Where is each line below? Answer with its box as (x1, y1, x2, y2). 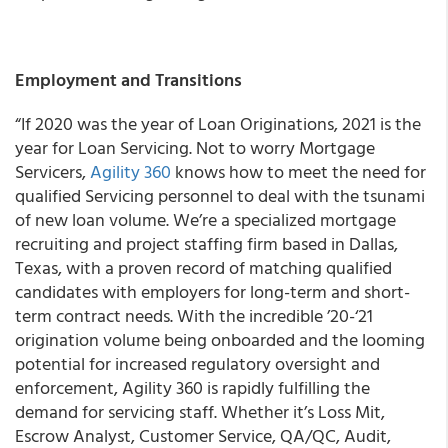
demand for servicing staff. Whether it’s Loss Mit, (15, 398, 385, 425)
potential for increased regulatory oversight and (15, 350, 380, 377)
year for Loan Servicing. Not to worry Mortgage (15, 134, 375, 161)
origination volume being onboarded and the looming (15, 326, 425, 353)
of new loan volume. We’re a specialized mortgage (15, 206, 396, 233)
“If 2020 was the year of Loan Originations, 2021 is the (15, 110, 421, 137)
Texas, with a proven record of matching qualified (15, 254, 392, 281)
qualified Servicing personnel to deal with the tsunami (15, 182, 425, 209)
